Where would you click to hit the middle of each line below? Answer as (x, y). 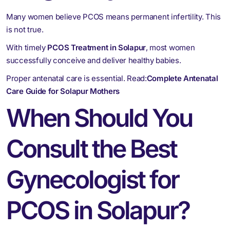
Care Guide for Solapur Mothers (63, 91)
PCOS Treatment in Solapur (97, 47)
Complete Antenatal (182, 78)
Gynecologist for (92, 179)
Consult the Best (91, 148)
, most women (170, 47)
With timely (27, 47)
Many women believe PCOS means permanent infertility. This (113, 16)
